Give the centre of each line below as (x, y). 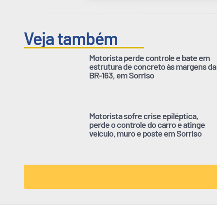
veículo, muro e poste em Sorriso (145, 133)
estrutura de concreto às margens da (153, 66)
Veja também (71, 38)
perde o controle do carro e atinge (147, 124)
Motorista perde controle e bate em (149, 57)
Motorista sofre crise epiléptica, (144, 116)
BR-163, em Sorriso (122, 75)
